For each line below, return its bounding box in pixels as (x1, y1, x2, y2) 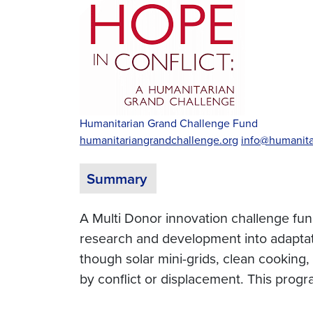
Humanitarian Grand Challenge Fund (80, 115, 258, 132)
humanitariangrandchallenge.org (80, 132, 238, 149)
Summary (87, 168, 147, 189)
